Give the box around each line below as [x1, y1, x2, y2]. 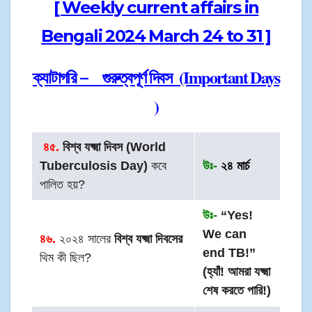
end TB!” [203, 246, 256, 260]
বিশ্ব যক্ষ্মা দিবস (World [59, 140, 166, 155]
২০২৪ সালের [56, 232, 115, 247]
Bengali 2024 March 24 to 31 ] [41, 26, 271, 47]
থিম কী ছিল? [40, 251, 92, 265]
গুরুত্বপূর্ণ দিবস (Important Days [102, 65, 280, 90]
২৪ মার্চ [217, 159, 250, 173]
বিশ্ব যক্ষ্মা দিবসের [114, 232, 183, 247]
